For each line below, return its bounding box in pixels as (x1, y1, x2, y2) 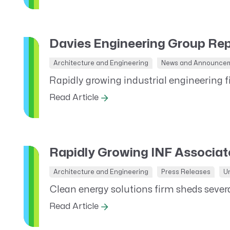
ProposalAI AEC (31, 26, 94, 34)
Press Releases (161, 169, 210, 175)
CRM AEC (31, 8, 70, 16)
